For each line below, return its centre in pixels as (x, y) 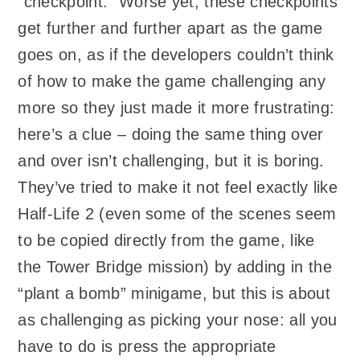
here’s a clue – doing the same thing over (171, 135)
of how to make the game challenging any (172, 82)
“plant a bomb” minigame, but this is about (174, 294)
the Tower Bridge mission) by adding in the (175, 267)
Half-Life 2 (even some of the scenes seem (177, 214)
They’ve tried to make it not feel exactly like (178, 188)
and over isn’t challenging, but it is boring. (171, 161)
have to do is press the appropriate (147, 347)
